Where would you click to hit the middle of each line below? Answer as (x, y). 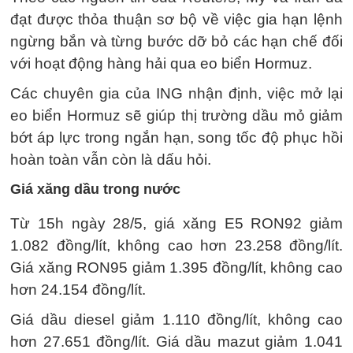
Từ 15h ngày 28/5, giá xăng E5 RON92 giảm (176, 224)
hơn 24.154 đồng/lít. (78, 290)
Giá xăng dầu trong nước (95, 190)
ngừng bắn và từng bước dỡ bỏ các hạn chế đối (176, 42)
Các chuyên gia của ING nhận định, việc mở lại (176, 94)
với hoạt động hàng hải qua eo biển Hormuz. (161, 64)
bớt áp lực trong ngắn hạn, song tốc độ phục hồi (176, 138)
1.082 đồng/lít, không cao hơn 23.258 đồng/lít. (176, 246)
